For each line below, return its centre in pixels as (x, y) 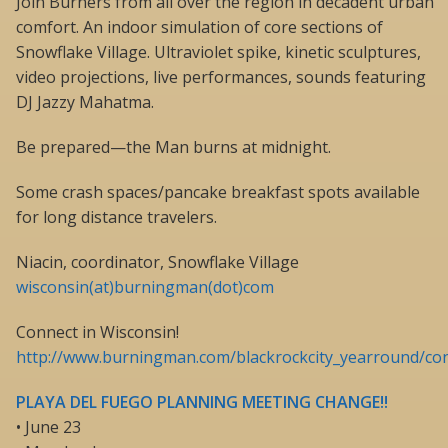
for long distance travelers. (116, 217)
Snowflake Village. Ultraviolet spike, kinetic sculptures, (218, 52)
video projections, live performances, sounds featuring (221, 77)
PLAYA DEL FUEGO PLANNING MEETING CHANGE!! (202, 402)
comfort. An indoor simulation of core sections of (199, 27)
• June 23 (48, 427)
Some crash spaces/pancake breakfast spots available (218, 192)
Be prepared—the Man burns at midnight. (173, 147)
